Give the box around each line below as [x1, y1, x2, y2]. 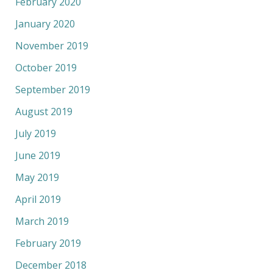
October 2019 [15, 60, 77, 74]
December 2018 [15, 258, 87, 272]
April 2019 [15, 192, 61, 206]
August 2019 [15, 104, 73, 118]
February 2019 [15, 236, 81, 250]
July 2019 [15, 126, 56, 140]
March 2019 [15, 214, 69, 228]
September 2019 [15, 82, 90, 96]
